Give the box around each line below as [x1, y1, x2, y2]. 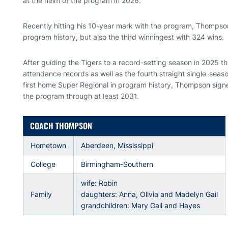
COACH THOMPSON [30, 120, 93, 132]
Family [31, 190, 52, 198]
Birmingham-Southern [81, 160, 154, 168]
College [31, 160, 56, 168]
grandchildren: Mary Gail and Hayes [81, 201, 201, 210]
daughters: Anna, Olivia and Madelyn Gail [81, 190, 218, 198]
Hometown [31, 141, 67, 150]
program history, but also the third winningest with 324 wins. [23, 33, 224, 41]
